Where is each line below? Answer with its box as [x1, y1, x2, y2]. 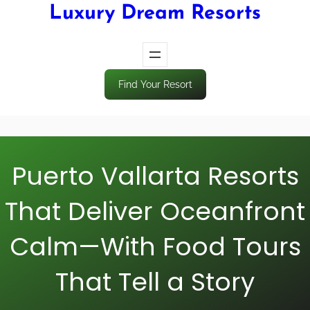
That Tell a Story [55, 264, 255, 300]
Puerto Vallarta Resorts [11, 158, 299, 194]
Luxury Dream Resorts [49, 3, 261, 24]
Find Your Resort [118, 78, 192, 90]
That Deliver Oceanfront [5, 194, 305, 230]
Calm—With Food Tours [9, 229, 301, 265]
